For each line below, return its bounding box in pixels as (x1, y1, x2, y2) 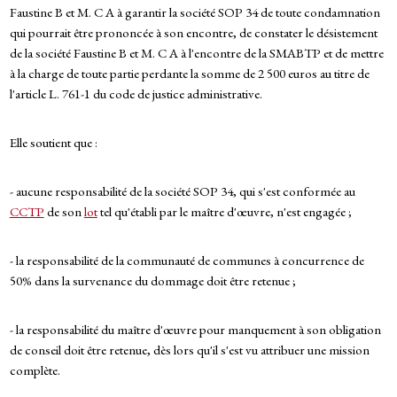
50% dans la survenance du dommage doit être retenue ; (9, 272, 296, 290)
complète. (9, 362, 60, 379)
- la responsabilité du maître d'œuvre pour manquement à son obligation (9, 321, 381, 339)
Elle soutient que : (9, 134, 97, 152)
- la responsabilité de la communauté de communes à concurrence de (9, 252, 364, 269)
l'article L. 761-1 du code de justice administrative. (9, 85, 262, 103)
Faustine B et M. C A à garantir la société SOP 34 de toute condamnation (9, 4, 380, 21)
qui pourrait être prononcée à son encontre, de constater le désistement (9, 24, 378, 42)
